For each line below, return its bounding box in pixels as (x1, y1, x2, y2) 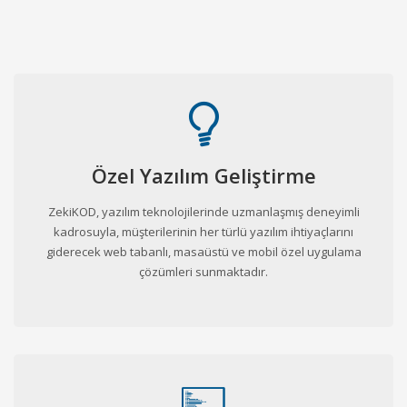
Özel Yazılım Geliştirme (91, 161, 316, 189)
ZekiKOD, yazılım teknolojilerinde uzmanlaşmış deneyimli (47, 203, 360, 220)
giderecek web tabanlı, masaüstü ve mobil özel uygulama (45, 243, 362, 260)
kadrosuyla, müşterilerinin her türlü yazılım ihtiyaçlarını (54, 223, 353, 240)
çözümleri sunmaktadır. (139, 263, 268, 280)
